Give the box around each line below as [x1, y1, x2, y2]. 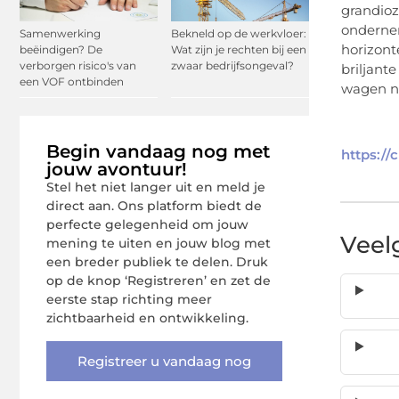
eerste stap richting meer [46, 291, 212, 308]
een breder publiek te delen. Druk [46, 254, 268, 271]
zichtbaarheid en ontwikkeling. [46, 310, 248, 327]
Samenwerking [20, 27, 101, 41]
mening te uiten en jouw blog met [46, 235, 271, 252]
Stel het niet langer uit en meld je [46, 179, 265, 196]
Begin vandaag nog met [46, 141, 270, 163]
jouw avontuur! [46, 159, 187, 181]
